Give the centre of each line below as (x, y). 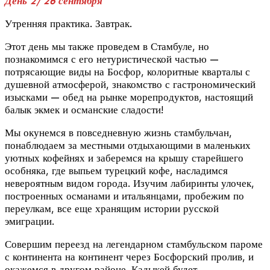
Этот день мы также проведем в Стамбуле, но (107, 47)
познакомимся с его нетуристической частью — (112, 59)
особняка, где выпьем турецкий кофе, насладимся (116, 171)
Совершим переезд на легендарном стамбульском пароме (134, 244)
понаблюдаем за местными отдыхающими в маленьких (128, 146)
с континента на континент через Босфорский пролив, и (129, 257)
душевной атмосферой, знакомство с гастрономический (130, 85)
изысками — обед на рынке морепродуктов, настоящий (129, 97)
